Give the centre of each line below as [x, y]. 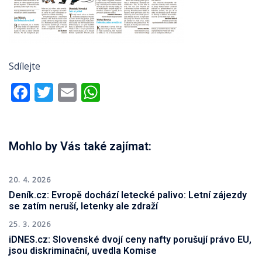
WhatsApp [145, 92]
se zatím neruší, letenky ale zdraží [83, 206]
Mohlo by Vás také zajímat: [80, 146]
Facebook [71, 92]
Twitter [85, 92]
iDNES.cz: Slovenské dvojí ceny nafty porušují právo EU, [130, 239]
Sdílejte [25, 66]
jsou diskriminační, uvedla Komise [83, 251]
